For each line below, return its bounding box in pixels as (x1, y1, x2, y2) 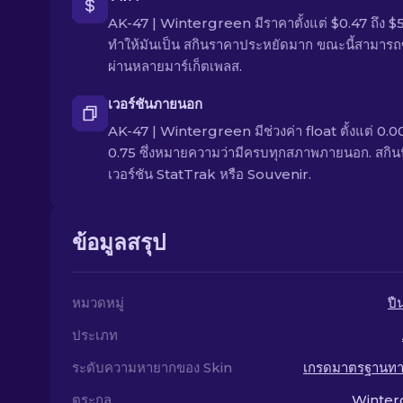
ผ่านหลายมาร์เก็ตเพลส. (108, 58, 242, 75)
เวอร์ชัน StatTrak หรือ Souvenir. (108, 166, 311, 183)
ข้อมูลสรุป (72, 229, 166, 255)
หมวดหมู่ (72, 294, 124, 311)
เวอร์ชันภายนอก (108, 95, 202, 112)
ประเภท (72, 327, 118, 344)
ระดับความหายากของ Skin (72, 359, 232, 376)
